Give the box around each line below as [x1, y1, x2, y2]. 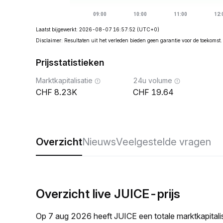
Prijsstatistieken [36, 57, 104, 68]
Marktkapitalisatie [36, 76, 93, 85]
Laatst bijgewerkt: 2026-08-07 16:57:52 [36, 26, 135, 32]
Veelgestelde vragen [116, 136, 211, 148]
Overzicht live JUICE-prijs [36, 187, 180, 201]
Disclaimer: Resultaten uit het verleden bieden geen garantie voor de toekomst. [36, 37, 222, 43]
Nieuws [82, 136, 116, 148]
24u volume [133, 76, 172, 85]
